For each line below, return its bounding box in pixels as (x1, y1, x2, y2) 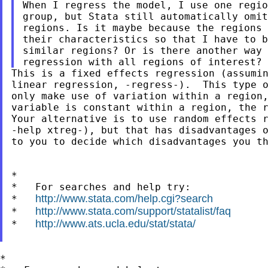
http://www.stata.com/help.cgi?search (35, 192, 213, 205)
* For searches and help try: (11, 181, 191, 193)
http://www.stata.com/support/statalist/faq (35, 205, 231, 217)
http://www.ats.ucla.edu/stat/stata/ (35, 217, 196, 230)
